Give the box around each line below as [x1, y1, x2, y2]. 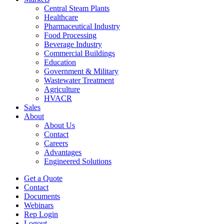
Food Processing [44, 31, 96, 39]
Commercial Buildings [44, 49, 115, 57]
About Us [44, 121, 75, 129]
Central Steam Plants [44, 4, 109, 12]
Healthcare [44, 13, 78, 21]
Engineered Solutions [44, 157, 111, 165]
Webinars [24, 201, 53, 209]
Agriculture [44, 85, 80, 93]
